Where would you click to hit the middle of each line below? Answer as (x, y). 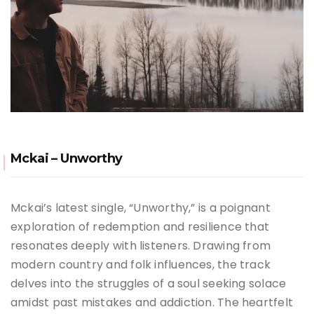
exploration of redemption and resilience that (140, 226)
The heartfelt (255, 302)
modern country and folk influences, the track (141, 264)
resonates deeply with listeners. (101, 245)
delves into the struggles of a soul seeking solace (149, 283)
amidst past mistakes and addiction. (112, 302)
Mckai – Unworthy (67, 158)
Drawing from (232, 245)
